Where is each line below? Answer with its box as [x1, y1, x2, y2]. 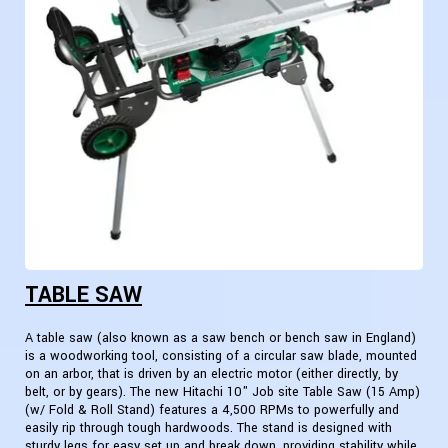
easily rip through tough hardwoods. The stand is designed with [25, 419, 392, 438]
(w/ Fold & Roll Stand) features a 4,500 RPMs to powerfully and [25, 401, 399, 420]
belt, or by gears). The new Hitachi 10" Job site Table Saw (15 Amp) [25, 383, 420, 402]
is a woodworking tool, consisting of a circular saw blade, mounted [25, 347, 417, 366]
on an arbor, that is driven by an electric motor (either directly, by [25, 365, 398, 384]
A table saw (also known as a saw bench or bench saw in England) [25, 329, 416, 348]
